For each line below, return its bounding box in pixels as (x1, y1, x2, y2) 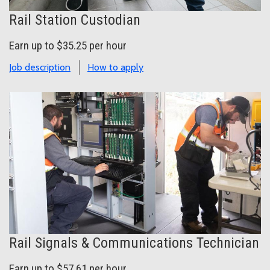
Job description (9, 61, 71, 74)
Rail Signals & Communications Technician (9, 234, 259, 251)
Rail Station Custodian (9, 11, 140, 29)
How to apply (87, 61, 143, 74)
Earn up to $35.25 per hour (9, 39, 127, 53)
